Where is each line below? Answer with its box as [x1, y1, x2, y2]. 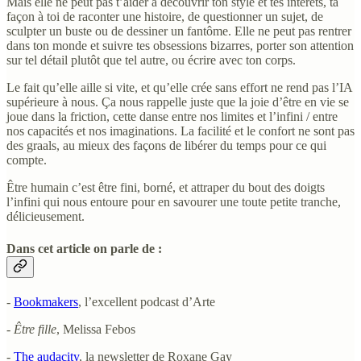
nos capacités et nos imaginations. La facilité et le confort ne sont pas [6, 124, 355, 139]
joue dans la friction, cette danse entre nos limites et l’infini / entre [6, 110, 338, 124]
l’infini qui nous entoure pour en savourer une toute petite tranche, [6, 195, 341, 210]
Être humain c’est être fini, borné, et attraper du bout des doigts [6, 180, 325, 195]
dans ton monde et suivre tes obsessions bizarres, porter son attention [6, 39, 354, 53]
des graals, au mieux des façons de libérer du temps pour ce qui [6, 139, 326, 153]
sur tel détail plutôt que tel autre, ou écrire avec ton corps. [6, 53, 296, 68]
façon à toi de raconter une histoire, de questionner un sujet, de [6, 10, 323, 24]
